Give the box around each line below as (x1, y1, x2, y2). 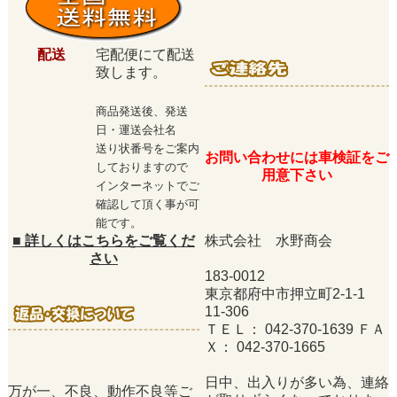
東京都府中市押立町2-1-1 (204, 285, 379, 301)
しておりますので (95, 160, 188, 174)
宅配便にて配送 (95, 46, 195, 62)
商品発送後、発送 (95, 104, 188, 118)
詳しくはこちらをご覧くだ (24, 232, 195, 248)
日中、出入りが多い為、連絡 (204, 374, 389, 390)
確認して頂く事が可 (95, 197, 199, 211)
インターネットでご (95, 178, 199, 192)
